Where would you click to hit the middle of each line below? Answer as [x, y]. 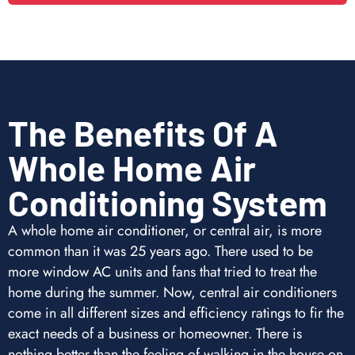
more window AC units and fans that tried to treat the [162, 271]
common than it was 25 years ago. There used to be [160, 251]
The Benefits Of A [143, 132]
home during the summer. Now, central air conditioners [172, 292]
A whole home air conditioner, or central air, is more [165, 230]
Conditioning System [168, 202]
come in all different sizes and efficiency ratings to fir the [176, 313]
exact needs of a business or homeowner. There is [155, 333]
